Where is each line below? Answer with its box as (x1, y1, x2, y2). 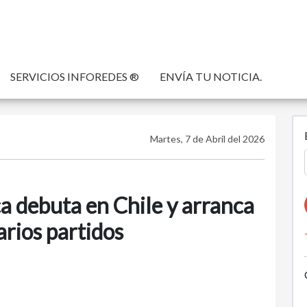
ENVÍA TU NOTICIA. (160, 70, 262, 83)
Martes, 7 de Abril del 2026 (149, 133, 265, 145)
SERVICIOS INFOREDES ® (10, 70, 139, 83)
